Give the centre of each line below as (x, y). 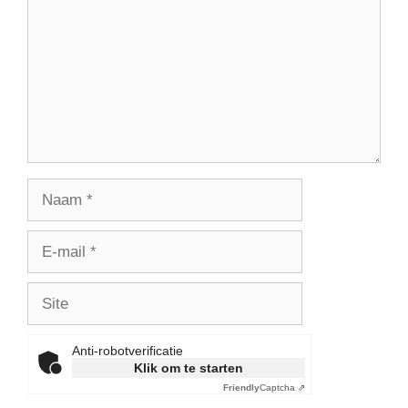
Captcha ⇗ (282, 388)
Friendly (241, 388)
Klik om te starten (189, 368)
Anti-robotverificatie (127, 351)
